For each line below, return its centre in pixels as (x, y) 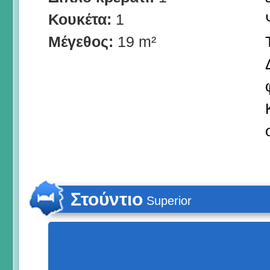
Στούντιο (107, 199)
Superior (169, 200)
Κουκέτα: (82, 19)
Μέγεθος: (83, 41)
